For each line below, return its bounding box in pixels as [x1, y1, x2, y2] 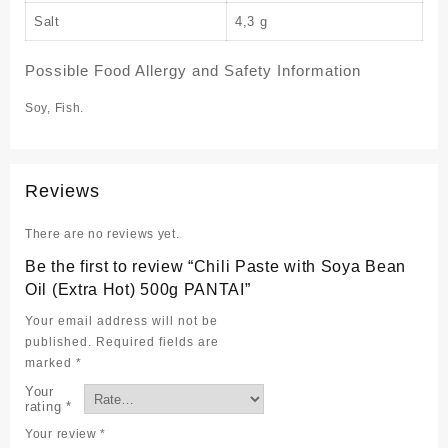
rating [25, 399, 66, 415]
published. [25, 335, 92, 350]
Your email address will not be [25, 314, 218, 329]
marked [25, 356, 76, 371]
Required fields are [96, 335, 219, 350]
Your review [25, 427, 101, 442]
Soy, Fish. [25, 101, 84, 116]
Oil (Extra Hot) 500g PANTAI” [25, 281, 251, 299]
